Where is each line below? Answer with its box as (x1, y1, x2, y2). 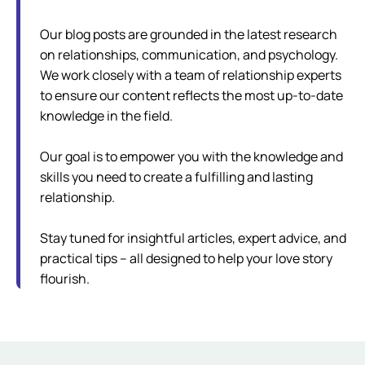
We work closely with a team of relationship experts (40, 66, 341, 85)
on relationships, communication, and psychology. (40, 46, 338, 64)
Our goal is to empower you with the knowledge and (40, 147, 343, 166)
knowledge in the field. (40, 107, 173, 125)
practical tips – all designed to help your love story (40, 249, 332, 268)
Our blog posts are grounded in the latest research (40, 25, 337, 44)
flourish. (40, 270, 90, 288)
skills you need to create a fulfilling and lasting (40, 168, 313, 187)
